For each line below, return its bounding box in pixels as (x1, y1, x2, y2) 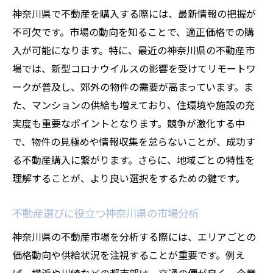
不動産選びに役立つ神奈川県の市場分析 (12, 205, 199, 221)
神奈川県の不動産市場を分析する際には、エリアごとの (12, 229, 256, 244)
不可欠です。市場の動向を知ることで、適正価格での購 (12, 24, 254, 39)
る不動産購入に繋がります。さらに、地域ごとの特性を (12, 152, 255, 167)
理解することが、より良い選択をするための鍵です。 (12, 171, 245, 185)
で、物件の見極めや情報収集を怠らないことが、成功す (12, 134, 255, 149)
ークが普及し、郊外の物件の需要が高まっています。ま (12, 79, 253, 94)
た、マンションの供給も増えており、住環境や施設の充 (12, 97, 255, 112)
